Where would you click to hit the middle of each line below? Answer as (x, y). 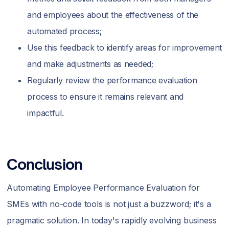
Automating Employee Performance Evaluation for (104, 188)
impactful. (45, 113)
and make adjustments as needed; (90, 64)
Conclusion (45, 164)
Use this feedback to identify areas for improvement (125, 48)
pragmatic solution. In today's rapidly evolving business (112, 220)
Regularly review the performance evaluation (112, 80)
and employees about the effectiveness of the (113, 15)
